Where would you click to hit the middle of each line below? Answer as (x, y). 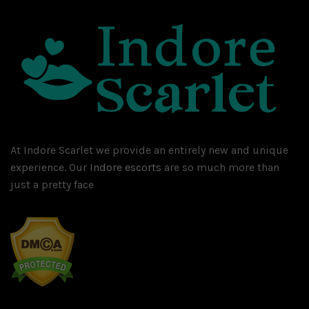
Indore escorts (126, 168)
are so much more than (220, 168)
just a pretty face (52, 185)
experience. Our (50, 168)
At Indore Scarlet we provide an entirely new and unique (149, 150)
